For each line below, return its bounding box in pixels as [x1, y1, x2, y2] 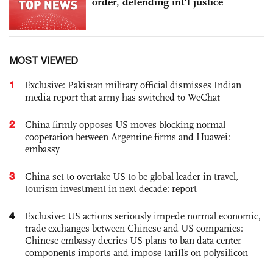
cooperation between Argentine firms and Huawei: [25, 130, 230, 143]
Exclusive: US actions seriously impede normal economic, [25, 210, 261, 222]
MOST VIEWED [9, 54, 78, 66]
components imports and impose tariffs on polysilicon [25, 246, 248, 258]
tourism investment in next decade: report [25, 182, 197, 194]
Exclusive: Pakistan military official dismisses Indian [25, 79, 241, 91]
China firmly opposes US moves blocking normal [25, 118, 225, 130]
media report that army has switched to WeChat [25, 91, 220, 103]
